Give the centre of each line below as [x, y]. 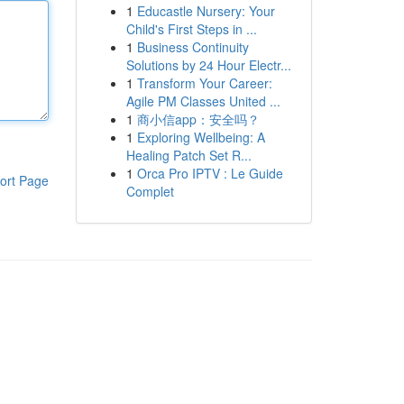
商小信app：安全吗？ [198, 119]
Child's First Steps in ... [191, 29]
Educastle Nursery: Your [206, 11]
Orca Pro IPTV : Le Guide [210, 173]
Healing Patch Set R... [188, 155]
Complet [150, 191]
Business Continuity [193, 47]
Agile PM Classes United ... [203, 101]
